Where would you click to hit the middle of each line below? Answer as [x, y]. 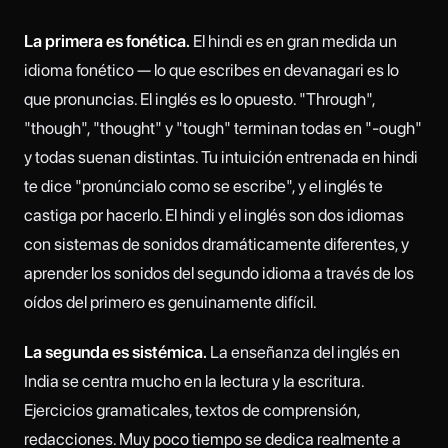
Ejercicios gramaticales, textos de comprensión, [192, 410]
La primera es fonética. [107, 40]
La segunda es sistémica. [115, 352]
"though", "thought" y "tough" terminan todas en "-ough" [223, 127]
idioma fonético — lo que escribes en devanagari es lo [211, 69]
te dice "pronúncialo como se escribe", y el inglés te [203, 185]
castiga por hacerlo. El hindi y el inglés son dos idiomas [214, 214]
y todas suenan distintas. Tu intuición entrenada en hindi [221, 156]
